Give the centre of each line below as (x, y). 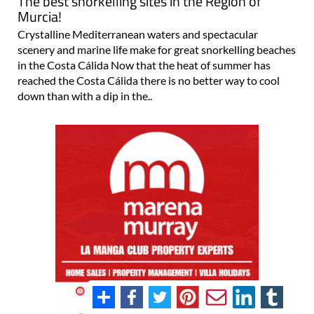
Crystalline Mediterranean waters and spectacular (138, 34)
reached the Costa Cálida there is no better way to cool (149, 81)
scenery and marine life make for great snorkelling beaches (157, 50)
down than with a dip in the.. (85, 96)
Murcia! (40, 17)
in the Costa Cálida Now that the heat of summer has (144, 65)
